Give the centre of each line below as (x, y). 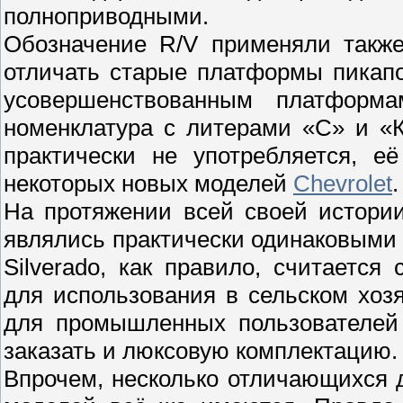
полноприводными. (106, 16)
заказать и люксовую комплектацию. (201, 350)
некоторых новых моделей (148, 183)
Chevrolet (343, 183)
